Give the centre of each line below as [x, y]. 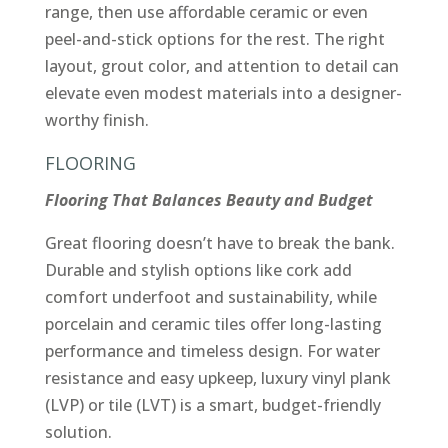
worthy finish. [96, 119]
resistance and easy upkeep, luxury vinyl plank [217, 377]
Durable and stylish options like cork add [198, 269]
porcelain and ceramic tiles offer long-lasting [213, 323]
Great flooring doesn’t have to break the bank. [219, 242]
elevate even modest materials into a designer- [223, 92]
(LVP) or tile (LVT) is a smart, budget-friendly [212, 404]
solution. [78, 431]
